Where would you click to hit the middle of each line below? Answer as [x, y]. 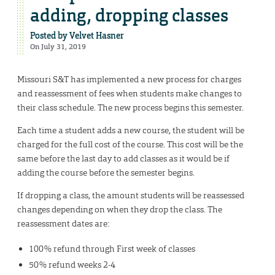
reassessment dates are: [63, 224]
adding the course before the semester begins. [106, 173]
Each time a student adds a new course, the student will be [131, 130]
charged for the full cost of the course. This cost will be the [130, 145]
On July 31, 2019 [58, 47]
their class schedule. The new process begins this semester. [132, 108]
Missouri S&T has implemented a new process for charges [129, 79]
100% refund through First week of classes [112, 248]
